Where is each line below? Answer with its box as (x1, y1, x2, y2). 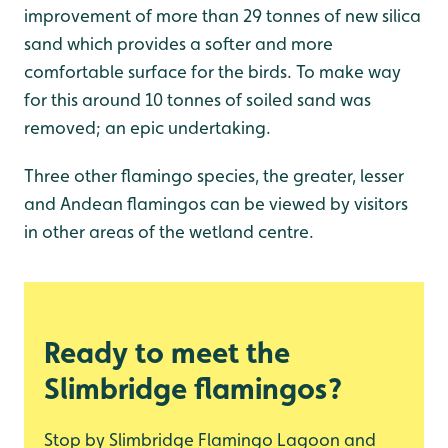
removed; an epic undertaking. (24, 117, 271, 139)
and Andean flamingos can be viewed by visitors (24, 193, 408, 215)
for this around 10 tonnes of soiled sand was (24, 89, 371, 111)
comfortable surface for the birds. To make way (24, 61, 401, 83)
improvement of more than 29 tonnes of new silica (24, 5, 421, 27)
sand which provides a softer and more (24, 33, 333, 55)
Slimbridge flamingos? (44, 370, 342, 407)
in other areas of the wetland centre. (24, 221, 314, 243)
